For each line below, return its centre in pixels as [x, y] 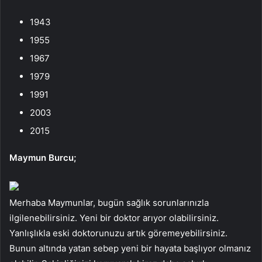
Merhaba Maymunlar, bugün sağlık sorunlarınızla [109, 202]
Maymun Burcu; [43, 157]
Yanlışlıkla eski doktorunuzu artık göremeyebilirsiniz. [118, 233]
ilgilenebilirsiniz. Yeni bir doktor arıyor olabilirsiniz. [114, 218]
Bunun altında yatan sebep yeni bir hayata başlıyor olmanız [130, 248]
